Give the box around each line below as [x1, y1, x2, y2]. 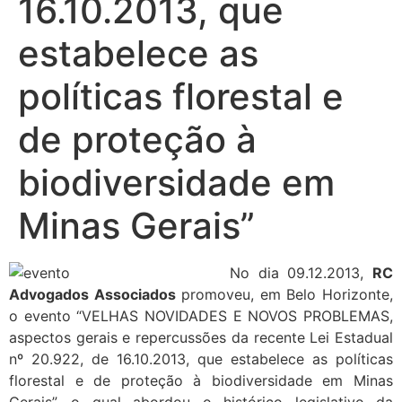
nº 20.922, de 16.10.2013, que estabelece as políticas [9, 350, 393, 368]
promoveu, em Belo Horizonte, [175, 285, 394, 303]
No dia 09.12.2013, [230, 264, 372, 282]
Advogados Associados [9, 285, 176, 303]
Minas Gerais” [18, 204, 255, 248]
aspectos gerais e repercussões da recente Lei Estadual [9, 328, 393, 346]
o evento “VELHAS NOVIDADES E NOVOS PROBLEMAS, [9, 307, 393, 325]
